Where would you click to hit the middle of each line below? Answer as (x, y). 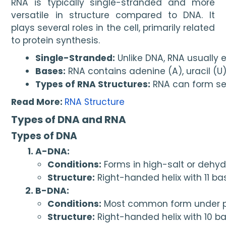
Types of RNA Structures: (93, 84)
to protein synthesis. (56, 40)
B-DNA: (52, 191)
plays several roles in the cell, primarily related (113, 27)
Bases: (51, 71)
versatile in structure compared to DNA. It (113, 15)
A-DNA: (53, 152)
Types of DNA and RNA (69, 120)
